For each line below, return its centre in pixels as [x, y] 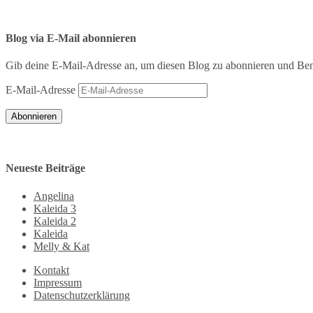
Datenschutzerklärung [82, 295]
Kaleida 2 [55, 221]
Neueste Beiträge [45, 168]
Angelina [54, 196]
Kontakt [51, 270]
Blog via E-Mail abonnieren [71, 38]
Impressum [58, 282]
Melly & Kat [61, 246]
